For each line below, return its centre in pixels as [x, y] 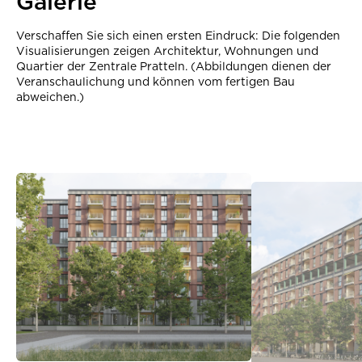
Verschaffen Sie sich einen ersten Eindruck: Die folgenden [178, 35]
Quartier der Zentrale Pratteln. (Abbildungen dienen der [174, 66]
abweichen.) [50, 97]
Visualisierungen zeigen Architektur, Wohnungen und [167, 51]
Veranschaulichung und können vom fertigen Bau [156, 81]
